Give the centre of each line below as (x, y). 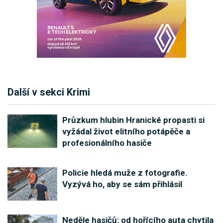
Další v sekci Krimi (49, 92)
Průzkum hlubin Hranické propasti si (133, 120)
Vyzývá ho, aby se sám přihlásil (122, 184)
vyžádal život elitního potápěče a (126, 132)
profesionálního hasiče (107, 143)
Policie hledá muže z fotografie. (125, 173)
